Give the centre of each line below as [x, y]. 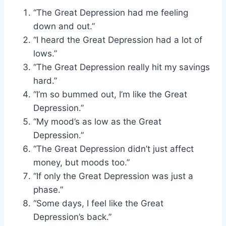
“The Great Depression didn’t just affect [114, 149]
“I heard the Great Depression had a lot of [118, 40]
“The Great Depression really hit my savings [122, 67]
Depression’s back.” [72, 217]
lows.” [45, 53]
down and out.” [64, 26]
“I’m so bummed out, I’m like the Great [110, 94]
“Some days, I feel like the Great [98, 203]
